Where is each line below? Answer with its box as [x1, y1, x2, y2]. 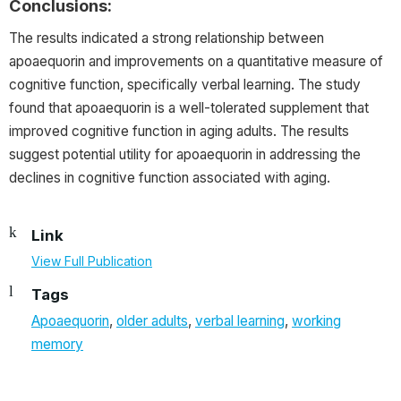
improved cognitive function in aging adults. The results [9, 123, 349, 141]
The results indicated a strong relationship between [9, 30, 324, 47]
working [292, 312, 341, 330]
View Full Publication [31, 253, 152, 269]
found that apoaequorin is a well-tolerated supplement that [9, 99, 369, 117]
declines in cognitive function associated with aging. [9, 169, 330, 187]
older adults [116, 312, 188, 330]
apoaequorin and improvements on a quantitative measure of [9, 53, 383, 71]
